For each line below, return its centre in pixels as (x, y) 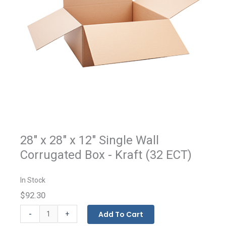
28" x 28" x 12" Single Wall (90, 140)
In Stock (33, 180)
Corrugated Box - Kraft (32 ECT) (106, 155)
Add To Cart (121, 215)
